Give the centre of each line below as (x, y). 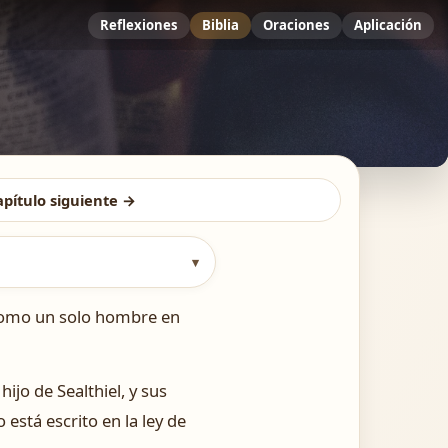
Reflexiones (139, 24)
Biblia (220, 24)
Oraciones (296, 24)
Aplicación (388, 24)
